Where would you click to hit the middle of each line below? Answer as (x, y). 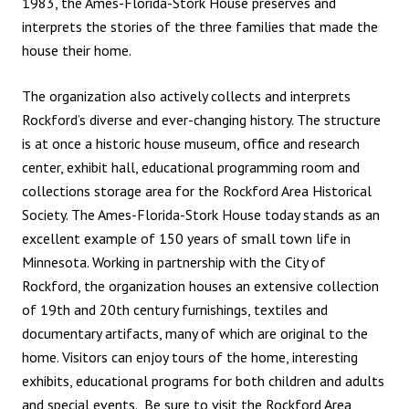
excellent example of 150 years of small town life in (186, 239)
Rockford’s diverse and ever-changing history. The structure (201, 120)
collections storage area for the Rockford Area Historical (197, 191)
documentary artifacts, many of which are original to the (195, 334)
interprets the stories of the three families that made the (200, 27)
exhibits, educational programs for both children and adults (203, 381)
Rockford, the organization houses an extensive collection (200, 286)
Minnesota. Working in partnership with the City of (174, 262)
